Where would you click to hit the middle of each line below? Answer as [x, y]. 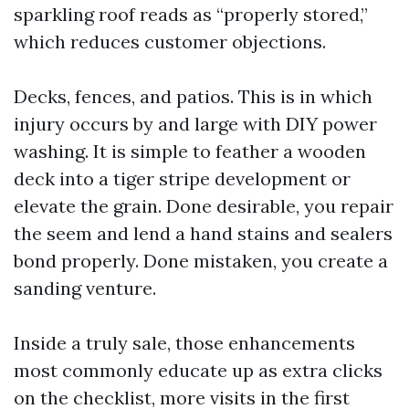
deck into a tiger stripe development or [182, 178]
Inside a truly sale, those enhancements [184, 343]
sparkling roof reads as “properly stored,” [191, 14]
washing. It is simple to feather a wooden [190, 151]
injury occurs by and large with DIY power [195, 124]
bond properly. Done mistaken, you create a [201, 261]
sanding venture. [85, 288]
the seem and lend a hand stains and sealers [203, 233]
